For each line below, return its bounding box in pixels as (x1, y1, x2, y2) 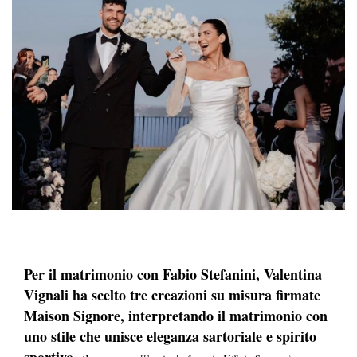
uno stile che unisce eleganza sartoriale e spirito (24, 325, 316, 347)
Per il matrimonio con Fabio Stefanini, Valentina (24, 263, 322, 284)
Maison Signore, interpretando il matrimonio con (24, 304, 328, 326)
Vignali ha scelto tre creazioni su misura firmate (24, 284, 320, 305)
